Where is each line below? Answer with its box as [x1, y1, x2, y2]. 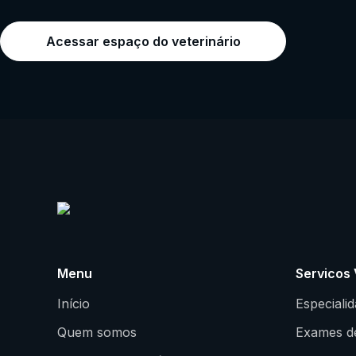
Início [57, 295, 90, 311]
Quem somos [57, 323, 137, 340]
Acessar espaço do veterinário [45, 33, 241, 50]
